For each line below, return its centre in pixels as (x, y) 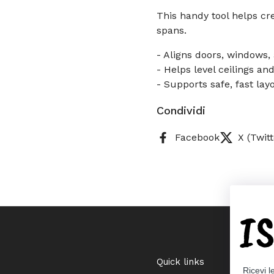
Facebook (197, 137)
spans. (172, 30)
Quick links (180, 261)
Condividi (181, 110)
